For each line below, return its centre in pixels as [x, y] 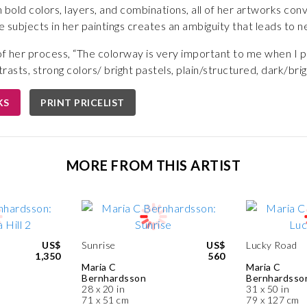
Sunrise [99, 245]
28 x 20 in [103, 289]
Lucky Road [271, 245]
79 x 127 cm [273, 300]
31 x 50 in [268, 289]
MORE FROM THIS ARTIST [153, 165]
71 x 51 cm [105, 300]
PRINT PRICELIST [83, 102]
